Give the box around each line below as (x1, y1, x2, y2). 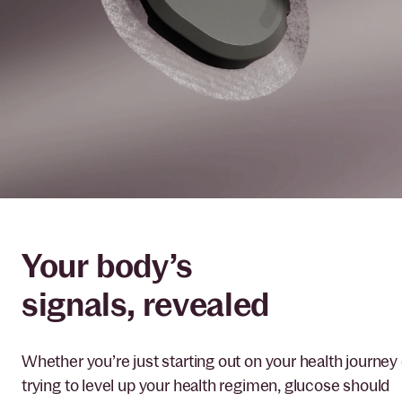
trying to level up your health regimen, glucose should (22, 375, 390, 395)
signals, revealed (22, 284, 269, 324)
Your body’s (22, 246, 213, 285)
